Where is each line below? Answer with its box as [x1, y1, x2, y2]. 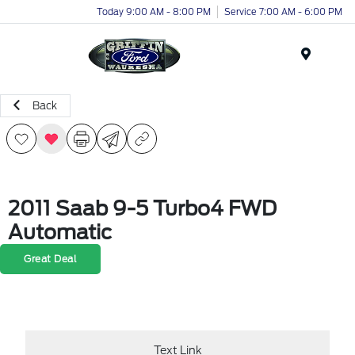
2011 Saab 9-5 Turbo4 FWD [8, 197, 277, 220]
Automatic [8, 220, 112, 244]
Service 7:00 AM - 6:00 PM [224, 6, 342, 17]
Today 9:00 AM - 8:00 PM [97, 6, 211, 17]
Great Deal [24, 253, 77, 265]
